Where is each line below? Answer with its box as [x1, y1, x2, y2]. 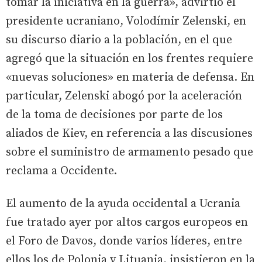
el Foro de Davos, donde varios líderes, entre [6, 234, 242, 249]
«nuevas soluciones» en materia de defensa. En [6, 70, 254, 85]
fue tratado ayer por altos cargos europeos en [6, 215, 248, 230]
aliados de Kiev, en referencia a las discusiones [6, 126, 253, 142]
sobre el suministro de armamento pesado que [6, 145, 253, 160]
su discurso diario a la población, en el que [6, 33, 232, 48]
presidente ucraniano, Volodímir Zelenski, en [6, 14, 246, 29]
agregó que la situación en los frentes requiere [6, 51, 253, 67]
